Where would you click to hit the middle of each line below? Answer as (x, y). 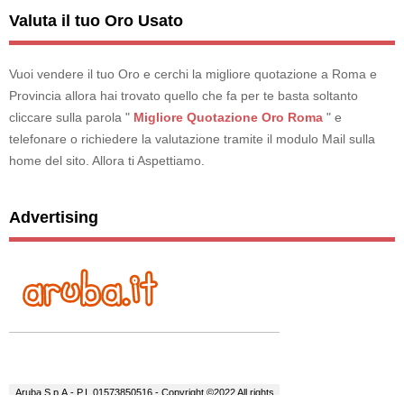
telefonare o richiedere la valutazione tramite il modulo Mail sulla (192, 138)
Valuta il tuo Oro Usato (96, 20)
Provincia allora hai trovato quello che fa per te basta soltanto (184, 95)
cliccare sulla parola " (71, 117)
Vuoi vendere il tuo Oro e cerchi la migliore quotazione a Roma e (193, 73)
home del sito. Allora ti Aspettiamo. (107, 160)
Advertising (54, 217)
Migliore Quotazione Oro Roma (228, 117)
